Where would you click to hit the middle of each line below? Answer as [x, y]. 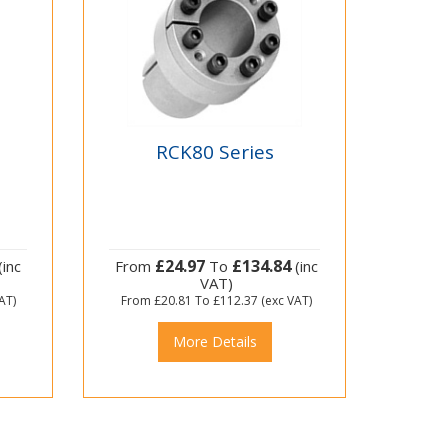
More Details [214, 342]
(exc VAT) [285, 301]
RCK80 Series [214, 151]
